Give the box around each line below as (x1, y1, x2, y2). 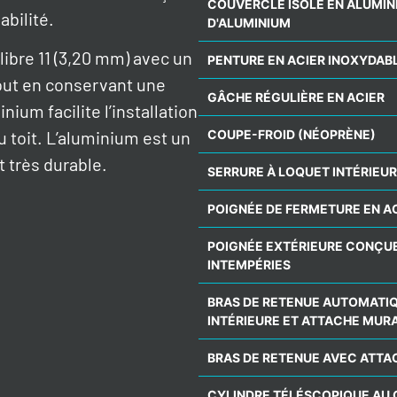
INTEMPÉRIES (207, 257, 291, 273)
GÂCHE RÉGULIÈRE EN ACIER (207, 90, 385, 105)
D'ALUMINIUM (207, 15, 291, 31)
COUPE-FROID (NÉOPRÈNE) (207, 127, 376, 143)
